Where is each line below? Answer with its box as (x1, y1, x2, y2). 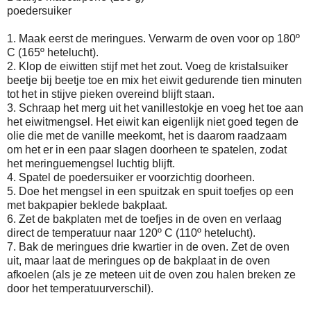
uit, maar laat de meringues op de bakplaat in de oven (7, 255, 270, 267)
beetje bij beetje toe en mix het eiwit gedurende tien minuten (7, 74, 302, 87)
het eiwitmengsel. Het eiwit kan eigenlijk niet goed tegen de (7, 116, 299, 128)
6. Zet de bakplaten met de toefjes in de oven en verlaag (7, 213, 282, 226)
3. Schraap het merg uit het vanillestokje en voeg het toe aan (7, 102, 303, 115)
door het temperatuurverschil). (7, 283, 153, 295)
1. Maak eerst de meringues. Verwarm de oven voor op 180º (7, 33, 300, 45)
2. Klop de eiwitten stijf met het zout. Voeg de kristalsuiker (7, 60, 288, 73)
